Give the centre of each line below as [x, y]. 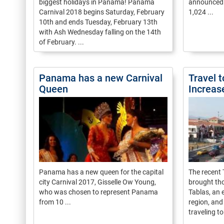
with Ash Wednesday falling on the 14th [100, 32]
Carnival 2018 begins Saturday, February [102, 12]
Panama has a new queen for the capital [101, 172]
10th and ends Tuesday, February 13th [98, 22]
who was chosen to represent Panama [98, 192]
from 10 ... [55, 202]
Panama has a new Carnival [101, 78]
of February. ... [61, 42]
